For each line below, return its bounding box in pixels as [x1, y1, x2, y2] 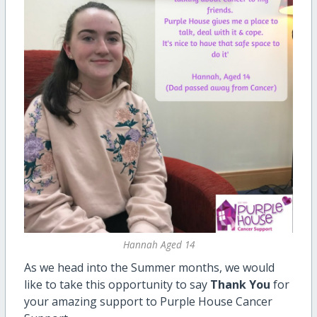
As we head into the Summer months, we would [23, 259, 275, 275]
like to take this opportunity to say [23, 276, 210, 292]
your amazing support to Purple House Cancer [23, 293, 272, 309]
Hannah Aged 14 [122, 238, 195, 252]
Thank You [209, 276, 270, 292]
